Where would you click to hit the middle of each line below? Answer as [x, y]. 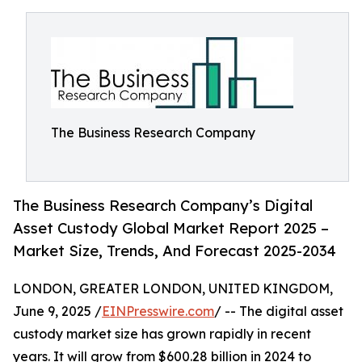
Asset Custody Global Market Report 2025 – [171, 228]
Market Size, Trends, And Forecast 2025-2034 [175, 251]
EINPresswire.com [158, 311]
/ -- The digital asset [279, 311]
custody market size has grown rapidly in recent [162, 334]
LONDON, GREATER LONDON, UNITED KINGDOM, [173, 289]
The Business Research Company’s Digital [163, 206]
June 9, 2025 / [57, 311]
